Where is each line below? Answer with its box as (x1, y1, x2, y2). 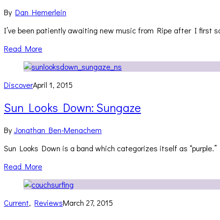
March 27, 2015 (63, 197, 113, 208)
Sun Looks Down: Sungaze (4, 100, 141, 115)
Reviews (34, 197, 63, 208)
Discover (4, 80, 33, 90)
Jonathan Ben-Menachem (14, 124, 102, 135)
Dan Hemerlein (15, 7, 66, 18)
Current (4, 197, 29, 208)
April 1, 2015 (33, 80, 73, 90)
